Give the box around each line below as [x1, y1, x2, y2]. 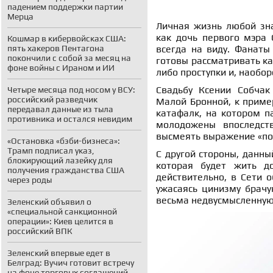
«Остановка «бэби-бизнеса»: [7, 136, 120, 146]
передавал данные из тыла [7, 104, 113, 114]
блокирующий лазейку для [7, 155, 113, 165]
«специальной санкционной [7, 207, 117, 216]
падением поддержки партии [7, 2, 123, 12]
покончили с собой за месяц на [7, 53, 131, 63]
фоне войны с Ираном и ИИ [7, 63, 115, 73]
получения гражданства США [7, 165, 124, 175]
